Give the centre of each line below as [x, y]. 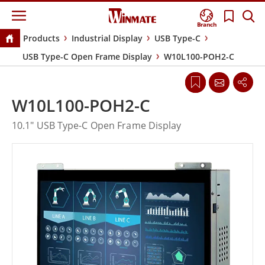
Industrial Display [107, 38]
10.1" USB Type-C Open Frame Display [97, 126]
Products [41, 38]
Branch [207, 25]
